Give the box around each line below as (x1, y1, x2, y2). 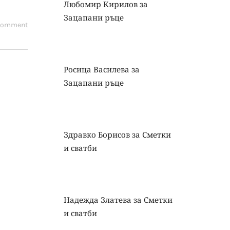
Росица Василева (63, 64, 129, 74)
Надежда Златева (63, 195, 131, 205)
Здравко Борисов (63, 129, 130, 140)
